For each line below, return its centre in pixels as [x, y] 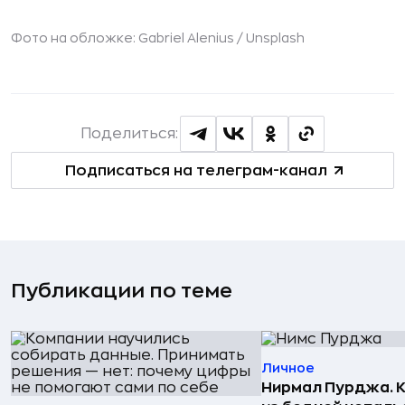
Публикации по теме [122, 291]
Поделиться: [129, 134]
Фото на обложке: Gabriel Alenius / [128, 38]
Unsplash [275, 38]
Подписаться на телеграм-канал [196, 170]
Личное [288, 368]
